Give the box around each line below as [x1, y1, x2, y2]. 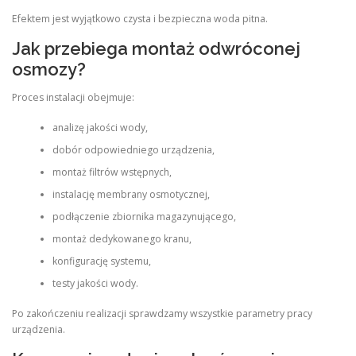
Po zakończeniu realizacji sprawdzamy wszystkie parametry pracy [12, 307, 312, 321]
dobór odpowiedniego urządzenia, [52, 143, 215, 157]
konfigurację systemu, [52, 254, 151, 268]
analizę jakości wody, [52, 121, 148, 134]
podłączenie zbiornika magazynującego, [52, 210, 236, 223]
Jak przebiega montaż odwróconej [12, 37, 300, 59]
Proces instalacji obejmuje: [12, 90, 134, 104]
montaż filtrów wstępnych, [52, 165, 172, 179]
